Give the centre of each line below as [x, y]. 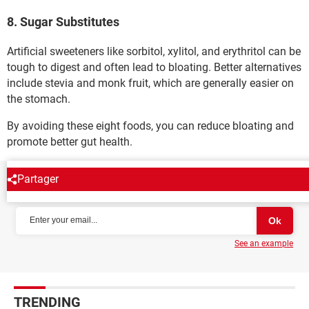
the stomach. [39, 99]
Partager [38, 179]
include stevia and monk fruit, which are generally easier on [150, 83]
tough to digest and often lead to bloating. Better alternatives [154, 67]
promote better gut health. [71, 141]
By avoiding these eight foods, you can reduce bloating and [150, 126]
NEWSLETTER [57, 190]
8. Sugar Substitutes [63, 21]
